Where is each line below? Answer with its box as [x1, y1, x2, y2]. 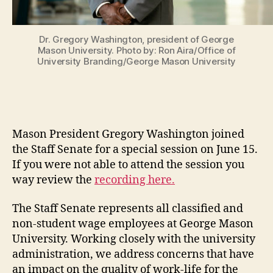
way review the [12, 172, 94, 187]
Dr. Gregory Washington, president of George [39, 34, 234, 46]
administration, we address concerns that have [12, 247, 254, 262]
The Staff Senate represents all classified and [12, 202, 243, 216]
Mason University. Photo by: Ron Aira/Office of [37, 44, 236, 57]
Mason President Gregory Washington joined [12, 127, 244, 141]
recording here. [94, 172, 175, 187]
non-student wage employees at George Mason [12, 217, 253, 232]
